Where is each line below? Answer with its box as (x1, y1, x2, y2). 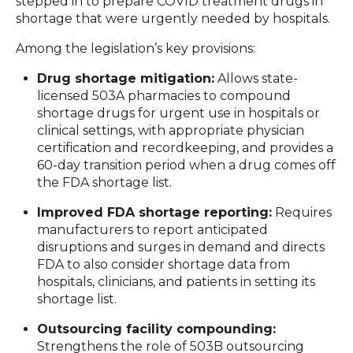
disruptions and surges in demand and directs (37, 239, 325, 255)
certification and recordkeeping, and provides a (37, 139, 334, 155)
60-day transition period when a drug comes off (37, 157, 336, 173)
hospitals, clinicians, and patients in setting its (37, 273, 316, 289)
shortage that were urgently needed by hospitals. (16, 10, 330, 26)
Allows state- (214, 70, 299, 86)
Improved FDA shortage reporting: (37, 204, 273, 220)
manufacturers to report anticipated (37, 221, 269, 237)
